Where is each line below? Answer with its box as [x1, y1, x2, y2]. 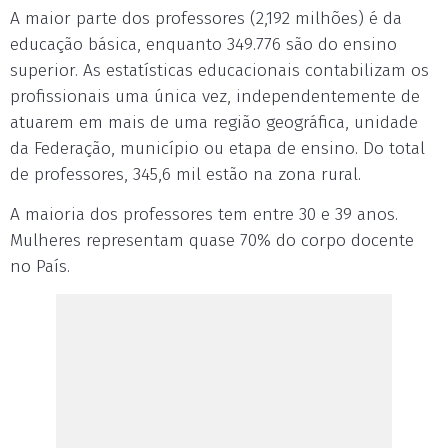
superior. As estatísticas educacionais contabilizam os [10, 60, 429, 81]
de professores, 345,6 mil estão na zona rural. [10, 164, 361, 185]
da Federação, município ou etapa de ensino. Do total [10, 138, 425, 159]
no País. [10, 256, 70, 277]
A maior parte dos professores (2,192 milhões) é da [10, 8, 402, 29]
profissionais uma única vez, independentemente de [10, 86, 420, 107]
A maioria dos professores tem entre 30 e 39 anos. [10, 204, 398, 225]
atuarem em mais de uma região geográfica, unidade [10, 112, 418, 133]
